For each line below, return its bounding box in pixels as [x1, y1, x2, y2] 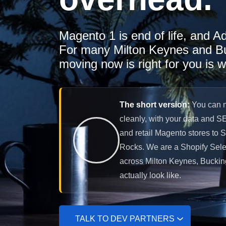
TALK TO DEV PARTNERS [75, 214, 175, 223]
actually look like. [120, 171, 181, 180]
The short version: [120, 100, 190, 109]
